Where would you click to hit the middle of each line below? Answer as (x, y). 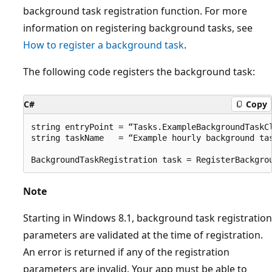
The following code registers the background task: (139, 71)
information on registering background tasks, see (138, 28)
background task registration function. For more (135, 11)
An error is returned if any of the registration (126, 252)
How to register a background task (104, 45)
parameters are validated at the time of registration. (143, 235)
